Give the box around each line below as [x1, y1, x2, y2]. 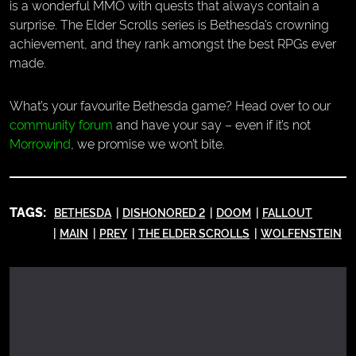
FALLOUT [262, 204, 312, 219]
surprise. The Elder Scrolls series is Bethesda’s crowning [10, 15, 329, 33]
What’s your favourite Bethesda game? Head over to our [10, 96, 331, 114]
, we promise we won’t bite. [71, 134, 225, 152]
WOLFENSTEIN [261, 225, 342, 240]
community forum [10, 115, 113, 133]
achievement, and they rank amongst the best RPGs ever [10, 34, 336, 52]
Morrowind [10, 134, 71, 152]
